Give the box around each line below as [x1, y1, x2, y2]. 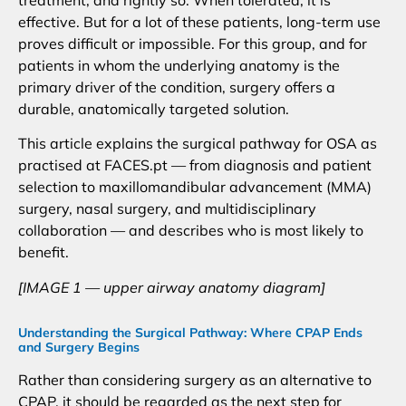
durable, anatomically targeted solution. [18, 100, 289, 119]
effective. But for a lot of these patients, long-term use [18, 13, 381, 32]
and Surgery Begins [18, 338, 140, 355]
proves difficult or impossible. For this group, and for [18, 34, 367, 53]
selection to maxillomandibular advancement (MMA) [18, 178, 372, 197]
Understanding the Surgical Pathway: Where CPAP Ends [18, 324, 362, 341]
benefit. [18, 243, 69, 262]
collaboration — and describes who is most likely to [18, 221, 363, 240]
